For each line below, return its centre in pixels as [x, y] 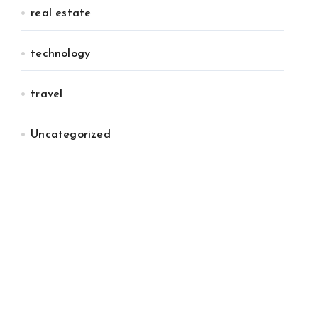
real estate [61, 13]
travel [47, 94]
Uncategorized [71, 135]
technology [61, 54]
